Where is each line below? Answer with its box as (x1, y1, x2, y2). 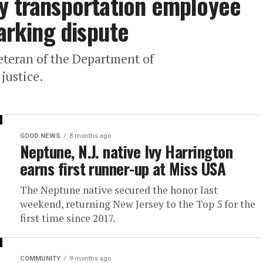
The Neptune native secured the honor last (20, 183, 218, 197)
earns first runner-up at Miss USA (20, 157, 226, 180)
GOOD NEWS (20, 132, 60, 140)
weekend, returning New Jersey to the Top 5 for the (20, 197, 255, 211)
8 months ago (69, 132, 111, 140)
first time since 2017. (20, 211, 115, 225)
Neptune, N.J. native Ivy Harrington (20, 140, 232, 163)
